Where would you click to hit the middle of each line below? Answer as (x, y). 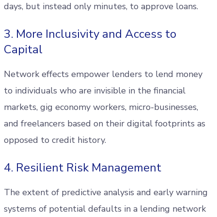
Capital (23, 49)
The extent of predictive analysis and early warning (106, 192)
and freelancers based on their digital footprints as (105, 124)
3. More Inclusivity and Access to (90, 34)
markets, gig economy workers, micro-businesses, (101, 107)
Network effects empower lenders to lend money (103, 74)
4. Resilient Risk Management (83, 168)
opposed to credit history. (55, 140)
